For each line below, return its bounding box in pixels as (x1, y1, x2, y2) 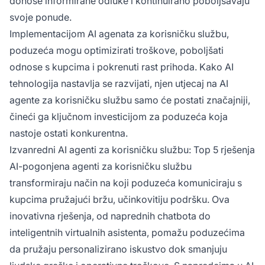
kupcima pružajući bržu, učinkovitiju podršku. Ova (9, 193, 230, 205)
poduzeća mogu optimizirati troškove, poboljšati (9, 44, 224, 56)
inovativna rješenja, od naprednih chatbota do (9, 209, 211, 222)
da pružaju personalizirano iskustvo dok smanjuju (9, 243, 227, 255)
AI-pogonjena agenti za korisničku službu (9, 160, 192, 172)
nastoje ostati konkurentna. (9, 127, 128, 139)
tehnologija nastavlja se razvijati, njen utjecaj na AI (9, 77, 228, 89)
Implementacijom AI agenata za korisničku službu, (9, 27, 229, 40)
